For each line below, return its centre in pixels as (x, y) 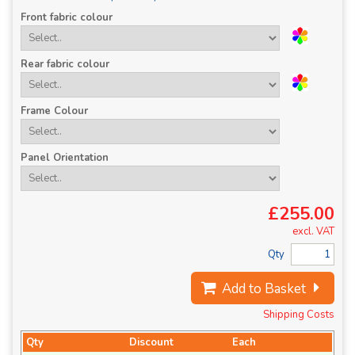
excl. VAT (313, 231)
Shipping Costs (299, 315)
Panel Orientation (65, 158)
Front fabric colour (67, 17)
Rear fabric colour (65, 64)
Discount (151, 342)
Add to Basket (263, 289)
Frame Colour (54, 111)
